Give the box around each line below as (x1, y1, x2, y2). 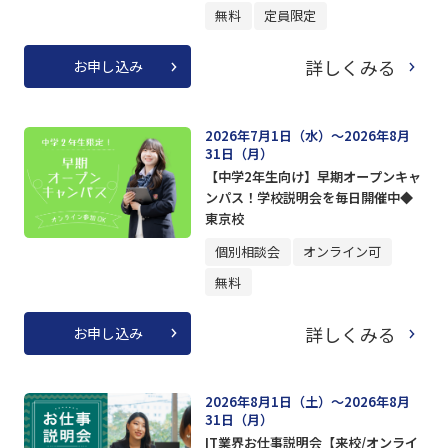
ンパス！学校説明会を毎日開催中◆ (204, 187, 413, 207)
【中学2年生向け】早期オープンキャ (204, 166, 421, 186)
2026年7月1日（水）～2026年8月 (204, 125, 410, 145)
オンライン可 (303, 242, 382, 262)
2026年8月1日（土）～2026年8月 (204, 392, 410, 412)
